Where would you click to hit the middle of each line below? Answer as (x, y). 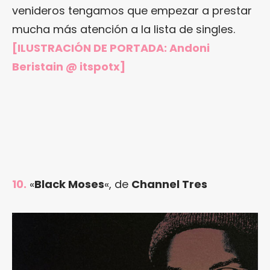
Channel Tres (169, 184)
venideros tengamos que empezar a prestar (132, 11)
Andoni (190, 48)
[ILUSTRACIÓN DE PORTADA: (91, 48)
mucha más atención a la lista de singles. (124, 30)
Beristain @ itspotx (66, 67)
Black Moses (69, 184)
